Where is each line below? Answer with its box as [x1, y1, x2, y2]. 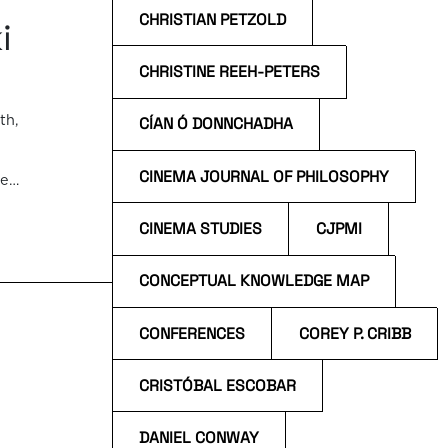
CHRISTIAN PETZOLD [139, 9, 287, 30]
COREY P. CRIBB [298, 323, 411, 344]
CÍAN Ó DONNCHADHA [139, 114, 294, 135]
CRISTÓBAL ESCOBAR [139, 375, 297, 396]
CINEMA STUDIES [139, 218, 263, 239]
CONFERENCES [139, 323, 246, 344]
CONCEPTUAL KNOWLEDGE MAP [139, 271, 370, 292]
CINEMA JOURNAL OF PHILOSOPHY [139, 166, 390, 187]
